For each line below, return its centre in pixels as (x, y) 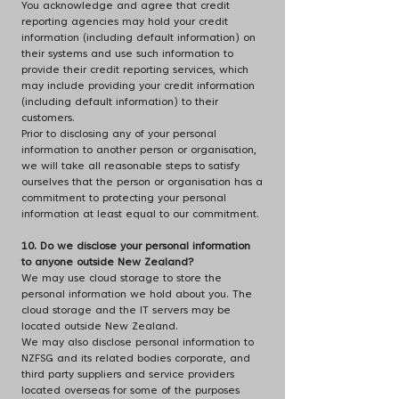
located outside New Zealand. (100, 327)
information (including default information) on (138, 38)
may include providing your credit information (138, 86)
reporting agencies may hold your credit (125, 22)
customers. (48, 118)
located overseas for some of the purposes (130, 391)
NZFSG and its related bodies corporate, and (136, 359)
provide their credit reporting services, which (135, 70)
